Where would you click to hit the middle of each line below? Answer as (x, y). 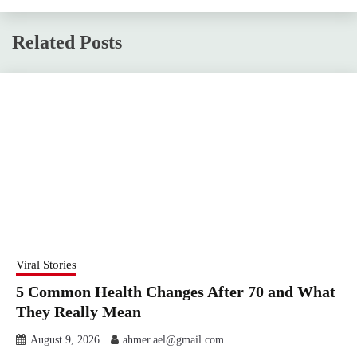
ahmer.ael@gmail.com (173, 339)
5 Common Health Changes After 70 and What (176, 291)
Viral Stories (46, 264)
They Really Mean (78, 311)
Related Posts (67, 42)
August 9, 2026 (65, 339)
